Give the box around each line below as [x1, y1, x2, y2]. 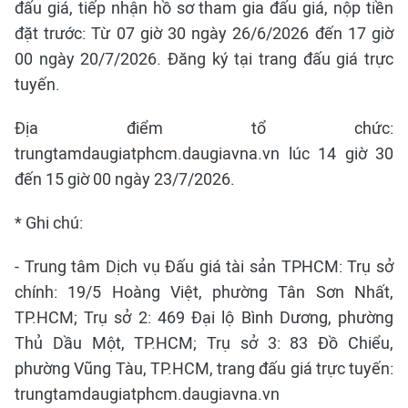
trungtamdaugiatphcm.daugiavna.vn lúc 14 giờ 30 [15, 144, 393, 163]
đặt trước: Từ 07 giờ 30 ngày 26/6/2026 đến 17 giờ [15, 24, 393, 43]
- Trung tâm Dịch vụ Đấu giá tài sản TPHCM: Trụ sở [15, 257, 393, 276]
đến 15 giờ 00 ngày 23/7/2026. [15, 169, 235, 189]
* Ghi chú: [15, 213, 83, 232]
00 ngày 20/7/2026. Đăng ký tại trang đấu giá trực [15, 49, 393, 68]
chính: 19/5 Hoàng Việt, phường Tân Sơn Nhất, [15, 282, 393, 301]
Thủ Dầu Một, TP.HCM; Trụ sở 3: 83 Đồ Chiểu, [15, 333, 393, 352]
